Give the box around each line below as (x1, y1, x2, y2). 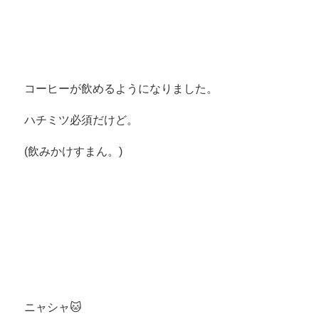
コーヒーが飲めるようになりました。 (23, 82, 218, 95)
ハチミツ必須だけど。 (23, 113, 138, 126)
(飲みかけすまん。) (23, 145, 122, 157)
